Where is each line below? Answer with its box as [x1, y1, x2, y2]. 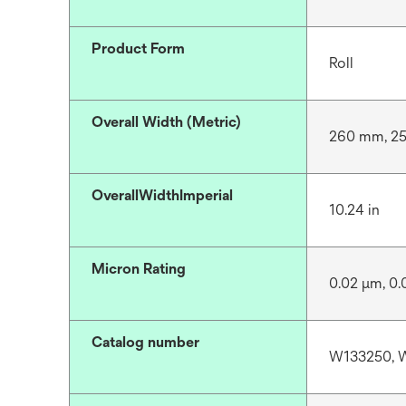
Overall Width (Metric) [92, 113, 241, 130]
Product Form [92, 40, 185, 57]
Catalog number [92, 333, 199, 351]
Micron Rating [92, 260, 186, 277]
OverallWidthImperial [92, 187, 233, 204]
